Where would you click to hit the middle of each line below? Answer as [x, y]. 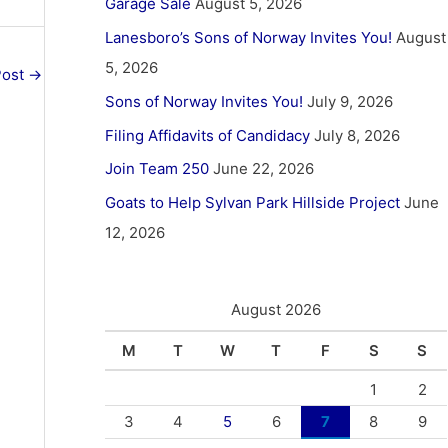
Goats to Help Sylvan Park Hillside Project [252, 202]
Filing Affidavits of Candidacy [207, 135]
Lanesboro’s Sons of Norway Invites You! [248, 37]
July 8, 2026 [356, 135]
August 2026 [275, 309]
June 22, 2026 [263, 169]
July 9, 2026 [349, 101]
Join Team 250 [156, 169]
